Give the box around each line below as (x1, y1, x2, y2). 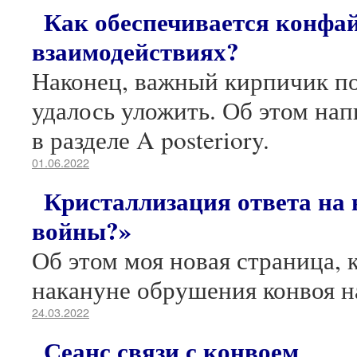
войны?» (32, 212, 131, 249)
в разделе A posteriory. (32, 123, 269, 156)
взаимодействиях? (32, 33, 239, 69)
